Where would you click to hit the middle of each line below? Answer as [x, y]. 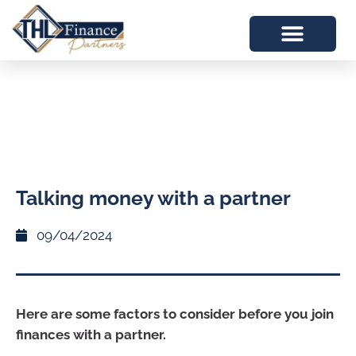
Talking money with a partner [153, 197]
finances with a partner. [93, 334]
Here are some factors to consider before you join [175, 313]
